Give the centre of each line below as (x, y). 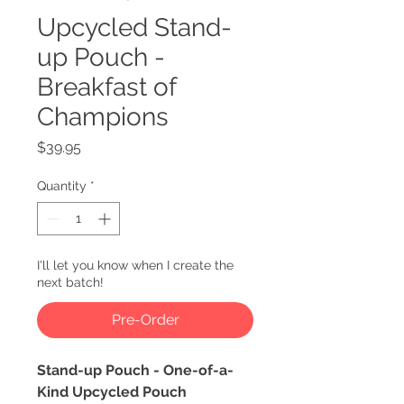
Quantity (62, 186)
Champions (103, 117)
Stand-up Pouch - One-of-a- (135, 370)
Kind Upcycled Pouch (112, 392)
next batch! (70, 282)
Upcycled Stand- (134, 28)
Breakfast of (106, 87)
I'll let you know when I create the (135, 265)
